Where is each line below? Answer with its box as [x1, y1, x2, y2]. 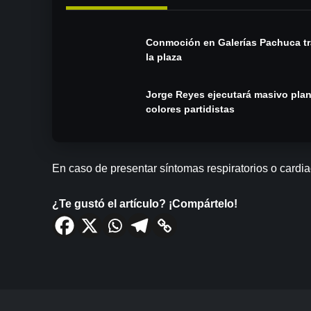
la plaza [146, 51, 183, 63]
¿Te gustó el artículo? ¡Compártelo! [52, 197, 238, 210]
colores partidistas [146, 103, 235, 115]
